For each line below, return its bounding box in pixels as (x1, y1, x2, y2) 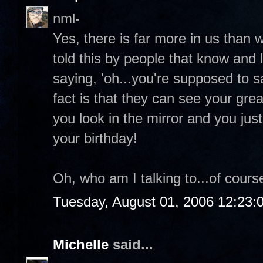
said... (109, 237, 153, 252)
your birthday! (53, 130, 137, 146)
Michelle (53, 237, 109, 252)
